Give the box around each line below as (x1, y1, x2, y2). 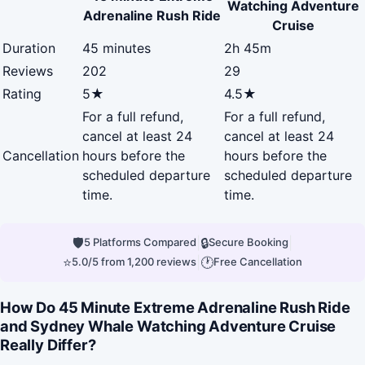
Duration (2, 39, 55, 56)
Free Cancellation (213, 255, 302, 269)
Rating (2, 85, 42, 102)
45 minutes (82, 39, 151, 56)
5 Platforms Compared (84, 235, 196, 249)
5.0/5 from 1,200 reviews (72, 255, 196, 269)
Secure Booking (209, 235, 288, 249)
